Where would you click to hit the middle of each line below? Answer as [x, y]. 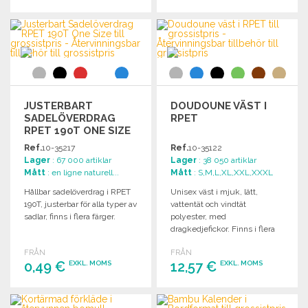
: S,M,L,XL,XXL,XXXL [233, 172]
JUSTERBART [58, 106]
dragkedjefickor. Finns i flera [223, 229]
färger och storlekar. [207, 241]
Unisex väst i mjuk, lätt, [214, 191]
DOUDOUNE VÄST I [219, 106]
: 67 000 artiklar [81, 160]
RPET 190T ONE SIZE [77, 130]
